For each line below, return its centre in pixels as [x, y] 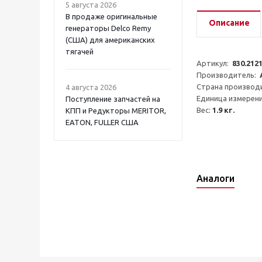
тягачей [80, 51]
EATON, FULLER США [102, 122]
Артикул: [214, 63]
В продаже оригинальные [111, 16]
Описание [229, 23]
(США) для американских [110, 40]
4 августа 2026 [91, 87]
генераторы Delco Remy [108, 28]
